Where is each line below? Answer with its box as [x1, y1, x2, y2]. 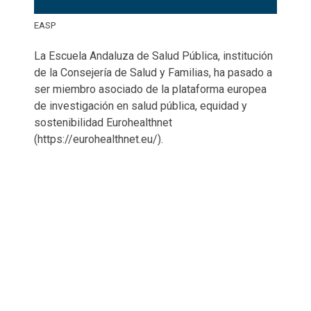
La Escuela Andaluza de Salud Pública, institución [34, 49, 273, 62]
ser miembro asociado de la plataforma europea [34, 82, 267, 96]
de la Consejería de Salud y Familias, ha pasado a [34, 65, 272, 79]
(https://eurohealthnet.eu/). [34, 132, 163, 146]
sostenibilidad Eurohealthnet [34, 115, 172, 129]
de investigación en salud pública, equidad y [34, 99, 247, 112]
